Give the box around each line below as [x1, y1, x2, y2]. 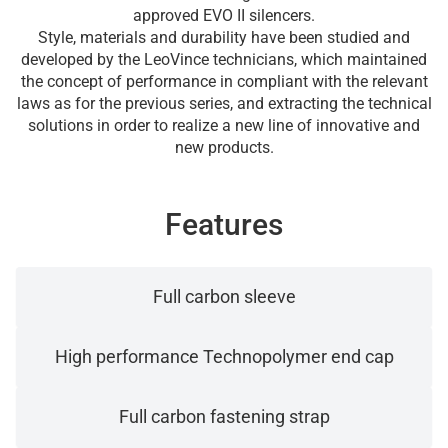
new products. [174, 138, 274, 157]
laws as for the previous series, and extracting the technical [16, 94, 432, 113]
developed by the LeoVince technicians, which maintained [21, 50, 427, 69]
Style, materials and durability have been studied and [38, 28, 410, 47]
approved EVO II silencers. [133, 6, 315, 25]
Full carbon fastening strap [118, 406, 330, 427]
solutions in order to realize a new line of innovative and [28, 116, 420, 135]
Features [165, 207, 283, 242]
